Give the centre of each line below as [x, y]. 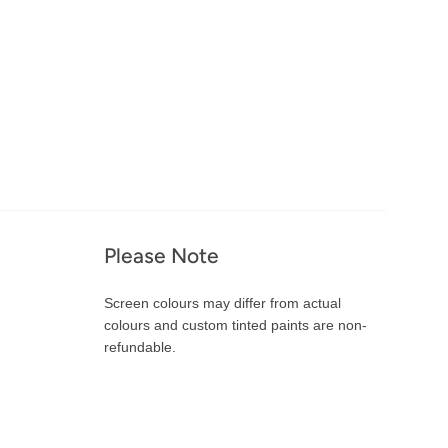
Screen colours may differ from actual [222, 303]
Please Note [161, 255]
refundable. [139, 347]
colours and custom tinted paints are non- [235, 325]
